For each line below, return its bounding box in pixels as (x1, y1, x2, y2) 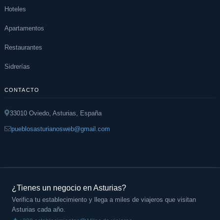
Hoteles (4, 5, 26, 13)
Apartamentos (4, 24, 44, 32)
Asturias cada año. (12, 205, 65, 213)
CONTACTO (4, 86, 39, 93)
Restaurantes (4, 43, 42, 51)
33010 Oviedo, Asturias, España (10, 109, 102, 117)
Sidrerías (4, 62, 30, 70)
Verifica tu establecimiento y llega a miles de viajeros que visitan (12, 195, 196, 203)
